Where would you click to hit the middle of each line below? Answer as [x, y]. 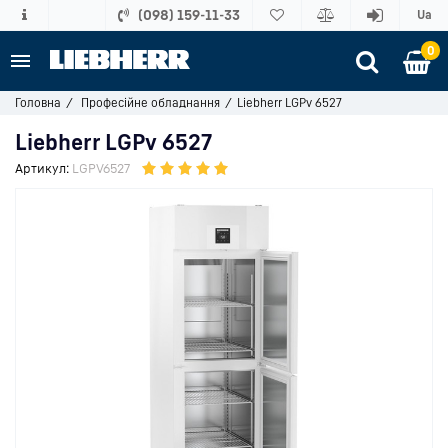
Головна [38, 102]
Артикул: [42, 168]
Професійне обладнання [150, 102]
